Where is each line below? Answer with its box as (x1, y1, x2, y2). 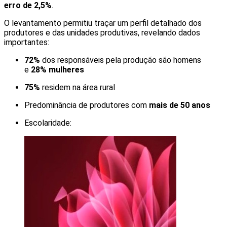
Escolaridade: (24, 118, 71, 128)
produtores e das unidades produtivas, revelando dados (4, 28, 200, 38)
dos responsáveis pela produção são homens (40, 55, 201, 65)
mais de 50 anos (149, 100, 210, 110)
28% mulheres (31, 65, 84, 75)
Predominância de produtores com (24, 100, 149, 110)
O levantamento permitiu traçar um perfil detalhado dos (4, 18, 202, 28)
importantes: (4, 37, 49, 48)
